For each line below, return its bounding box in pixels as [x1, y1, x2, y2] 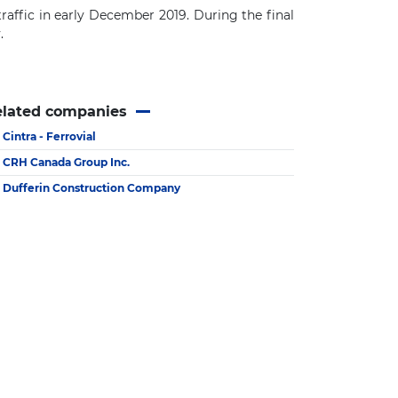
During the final [193, 7, 295, 23]
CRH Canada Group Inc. [3, 155, 130, 169]
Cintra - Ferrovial [3, 129, 96, 143]
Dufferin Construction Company [3, 180, 180, 195]
